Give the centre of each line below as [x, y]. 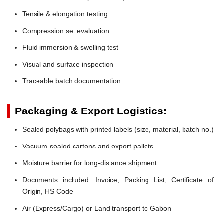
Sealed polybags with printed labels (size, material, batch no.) [118, 129]
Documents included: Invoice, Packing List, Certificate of [118, 179]
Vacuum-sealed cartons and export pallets [88, 146]
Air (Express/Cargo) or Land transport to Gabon [97, 208]
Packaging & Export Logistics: [91, 110]
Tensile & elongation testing [65, 14]
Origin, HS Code [48, 191]
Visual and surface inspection [68, 64]
